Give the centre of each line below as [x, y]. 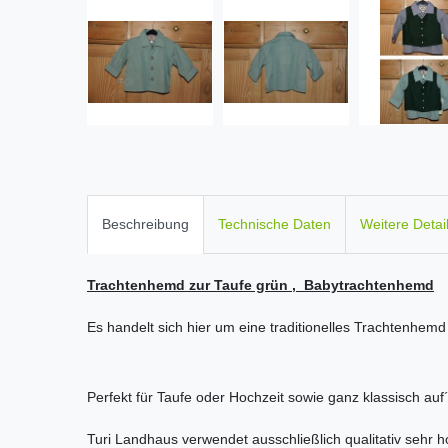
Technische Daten [274, 224]
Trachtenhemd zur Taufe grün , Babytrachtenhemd [260, 285]
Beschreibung [145, 224]
